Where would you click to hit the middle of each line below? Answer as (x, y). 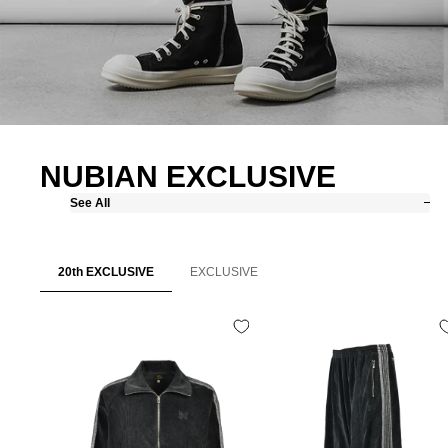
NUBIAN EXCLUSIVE (188, 176)
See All (90, 202)
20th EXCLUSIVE (106, 271)
